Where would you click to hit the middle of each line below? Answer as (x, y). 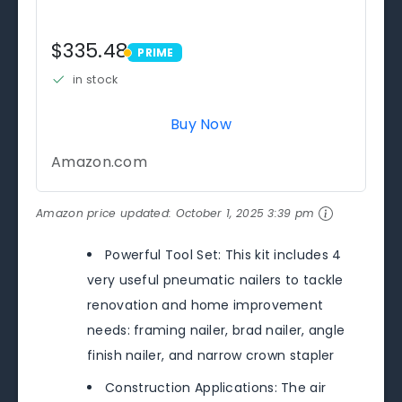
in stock (96, 79)
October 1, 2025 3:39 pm (245, 213)
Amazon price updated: (106, 213)
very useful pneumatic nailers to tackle (215, 280)
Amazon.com (99, 162)
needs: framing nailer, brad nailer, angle (216, 331)
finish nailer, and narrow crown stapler (211, 356)
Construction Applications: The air (216, 388)
